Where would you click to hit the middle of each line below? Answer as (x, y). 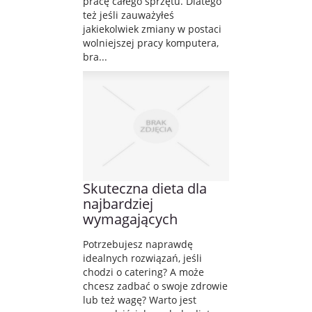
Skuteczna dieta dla (145, 188)
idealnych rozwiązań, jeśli (142, 258)
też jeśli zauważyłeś (128, 15)
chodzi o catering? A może (143, 272)
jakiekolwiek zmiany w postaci (152, 29)
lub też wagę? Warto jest (140, 299)
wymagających (130, 219)
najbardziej (118, 203)
